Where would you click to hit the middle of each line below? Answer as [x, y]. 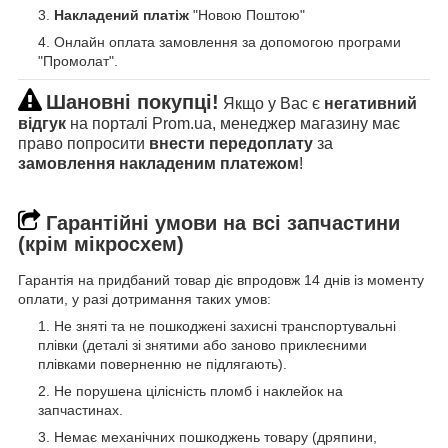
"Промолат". [78, 61]
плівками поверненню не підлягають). [162, 363]
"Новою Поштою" [247, 15]
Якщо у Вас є [273, 104]
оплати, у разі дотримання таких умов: [144, 298]
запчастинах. [80, 409]
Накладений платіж [121, 15]
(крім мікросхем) [101, 244]
